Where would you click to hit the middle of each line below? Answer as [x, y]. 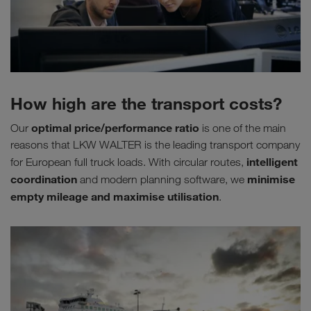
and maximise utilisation [155, 196]
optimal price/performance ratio [115, 127]
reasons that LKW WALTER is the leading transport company [155, 144]
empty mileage [49, 196]
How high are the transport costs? [146, 103]
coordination [44, 179]
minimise [271, 179]
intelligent [272, 161]
